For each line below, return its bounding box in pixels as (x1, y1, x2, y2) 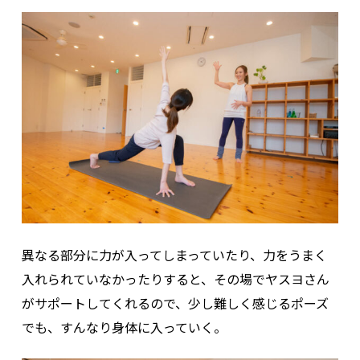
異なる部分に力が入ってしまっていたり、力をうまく (21, 244, 327, 264)
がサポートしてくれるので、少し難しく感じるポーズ (21, 292, 329, 313)
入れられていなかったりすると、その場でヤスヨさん (21, 268, 329, 288)
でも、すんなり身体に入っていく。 (21, 317, 227, 337)
